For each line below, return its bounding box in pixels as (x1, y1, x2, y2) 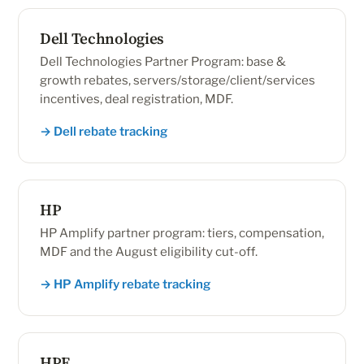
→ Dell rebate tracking (40, 124, 167, 139)
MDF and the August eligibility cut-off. (40, 245, 258, 259)
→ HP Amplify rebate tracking (40, 277, 210, 292)
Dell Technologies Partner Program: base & (40, 54, 286, 69)
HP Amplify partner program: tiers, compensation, (40, 226, 324, 240)
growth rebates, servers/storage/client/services (40, 73, 315, 88)
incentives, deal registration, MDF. (40, 92, 233, 106)
